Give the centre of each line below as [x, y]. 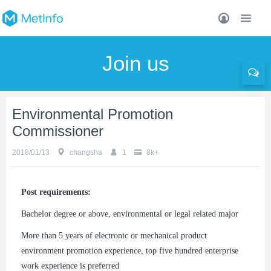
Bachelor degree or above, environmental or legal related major [130, 214]
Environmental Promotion [93, 114]
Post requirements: [56, 192]
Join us [135, 63]
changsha [86, 152]
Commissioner [58, 131]
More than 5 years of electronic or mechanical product [114, 236]
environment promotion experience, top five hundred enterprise [130, 251]
